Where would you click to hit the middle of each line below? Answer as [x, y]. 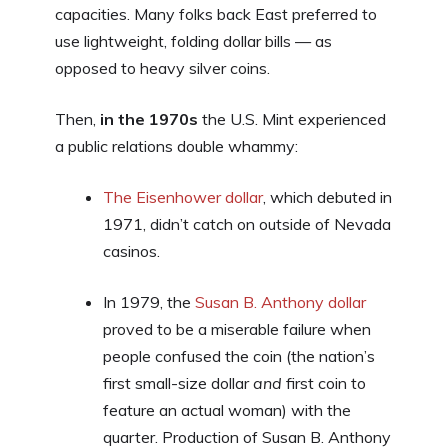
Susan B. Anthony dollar [280, 301]
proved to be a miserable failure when [237, 328]
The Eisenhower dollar [183, 196]
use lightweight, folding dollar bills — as [193, 40]
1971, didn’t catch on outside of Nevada [247, 223]
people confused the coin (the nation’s [239, 355]
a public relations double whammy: [176, 145]
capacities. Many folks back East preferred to [216, 13]
